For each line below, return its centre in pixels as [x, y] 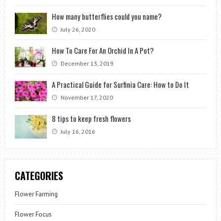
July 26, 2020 [77, 29]
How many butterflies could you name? [107, 16]
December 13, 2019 [86, 63]
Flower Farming [36, 194]
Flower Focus [33, 215]
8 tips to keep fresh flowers [91, 118]
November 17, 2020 [86, 97]
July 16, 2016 [77, 131]
